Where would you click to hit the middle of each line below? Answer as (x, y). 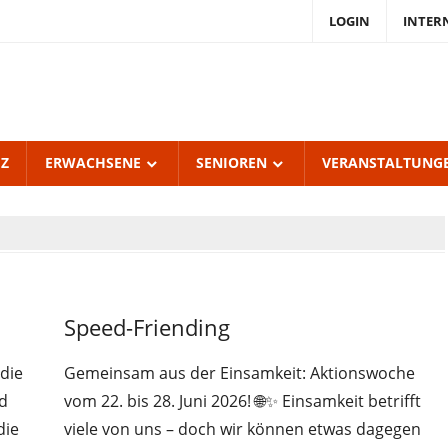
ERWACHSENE (92, 162)
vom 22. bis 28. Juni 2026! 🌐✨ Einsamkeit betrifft (243, 401)
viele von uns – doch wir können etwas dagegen (243, 429)
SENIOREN (232, 162)
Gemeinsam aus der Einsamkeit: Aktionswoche (240, 373)
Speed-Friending (147, 327)
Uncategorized (126, 306)
